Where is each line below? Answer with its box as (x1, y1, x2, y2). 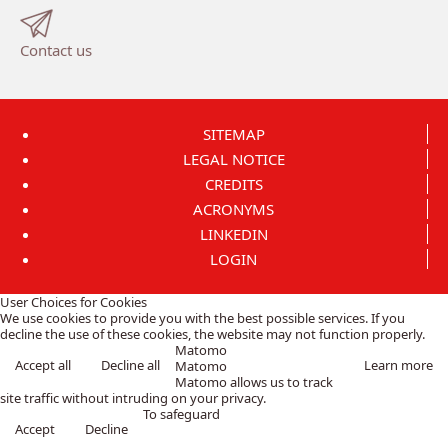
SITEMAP (202, 123, 265, 144)
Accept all (15, 355, 71, 374)
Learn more (364, 355, 433, 374)
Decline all (101, 355, 160, 374)
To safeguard (143, 404, 220, 423)
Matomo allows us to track (175, 372, 333, 391)
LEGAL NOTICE (182, 148, 285, 169)
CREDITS (204, 173, 263, 194)
